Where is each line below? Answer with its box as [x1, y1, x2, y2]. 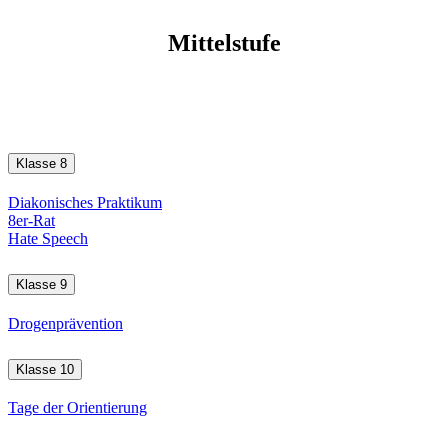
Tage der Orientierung [8, 399, 147, 417]
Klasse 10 [16, 361, 74, 377]
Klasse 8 [16, 155, 67, 171]
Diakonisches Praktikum [8, 193, 162, 211]
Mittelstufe [167, 30, 281, 57]
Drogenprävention [8, 314, 123, 332]
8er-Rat [8, 211, 55, 229]
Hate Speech [8, 229, 88, 247]
